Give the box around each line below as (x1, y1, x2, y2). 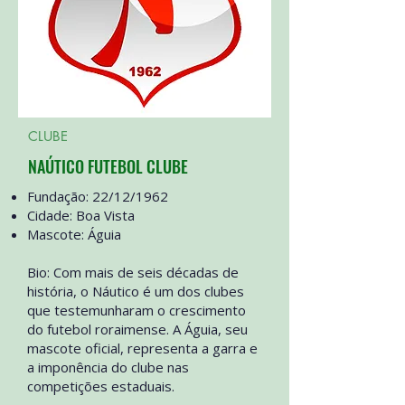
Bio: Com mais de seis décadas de (27, 263, 239, 281)
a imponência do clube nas (27, 358, 189, 376)
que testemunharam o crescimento (27, 301, 246, 319)
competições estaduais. (27, 377, 174, 395)
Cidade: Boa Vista (27, 206, 135, 224)
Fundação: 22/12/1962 (27, 187, 168, 205)
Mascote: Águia (27, 225, 121, 243)
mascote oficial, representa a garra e (27, 339, 258, 357)
